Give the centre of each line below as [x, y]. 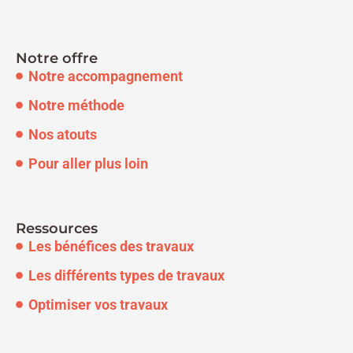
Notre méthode [77, 105]
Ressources [57, 228]
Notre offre [57, 58]
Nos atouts [63, 134]
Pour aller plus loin [89, 163]
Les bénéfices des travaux [111, 246]
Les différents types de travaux [127, 275]
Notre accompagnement [106, 76]
